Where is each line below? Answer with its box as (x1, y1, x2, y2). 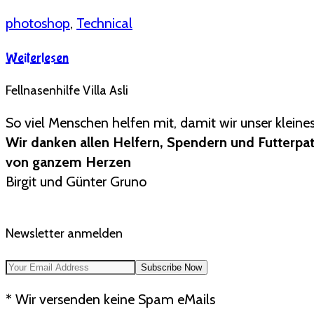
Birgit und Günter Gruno (6, 172, 146, 190)
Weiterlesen (6, 49, 69, 66)
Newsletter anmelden (6, 225, 123, 241)
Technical (76, 14, 132, 32)
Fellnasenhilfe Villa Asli (6, 82, 128, 98)
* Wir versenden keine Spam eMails (6, 290, 215, 308)
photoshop (6, 14, 70, 32)
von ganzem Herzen (6, 153, 131, 170)
